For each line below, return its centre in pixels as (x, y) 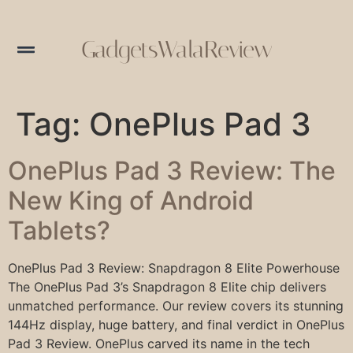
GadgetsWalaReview (176, 49)
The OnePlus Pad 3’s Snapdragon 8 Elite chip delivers (167, 286)
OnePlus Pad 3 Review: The (172, 170)
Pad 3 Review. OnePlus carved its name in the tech (159, 343)
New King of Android (131, 200)
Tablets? (59, 230)
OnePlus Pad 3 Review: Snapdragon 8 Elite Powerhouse (174, 268)
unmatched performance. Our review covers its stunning (176, 305)
